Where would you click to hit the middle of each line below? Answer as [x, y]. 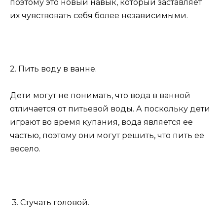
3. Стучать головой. [50, 202]
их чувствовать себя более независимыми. [99, 15]
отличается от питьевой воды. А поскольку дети [110, 109]
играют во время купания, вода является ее [101, 122]
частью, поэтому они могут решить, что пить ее [107, 136]
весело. [25, 149]
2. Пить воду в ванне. [53, 69]
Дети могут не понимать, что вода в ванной [100, 96]
